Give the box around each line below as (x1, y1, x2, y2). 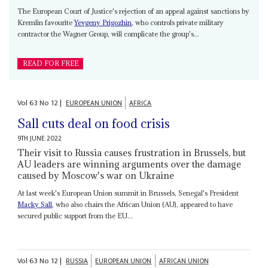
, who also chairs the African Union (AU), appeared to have (52, 200, 233, 209)
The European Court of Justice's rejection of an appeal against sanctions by (17, 6, 250, 16)
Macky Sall (17, 200, 53, 209)
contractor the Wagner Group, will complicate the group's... (17, 29, 200, 38)
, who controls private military (132, 17, 224, 27)
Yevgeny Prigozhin (74, 17, 132, 27)
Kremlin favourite (17, 17, 75, 27)
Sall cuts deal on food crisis (17, 115, 170, 132)
